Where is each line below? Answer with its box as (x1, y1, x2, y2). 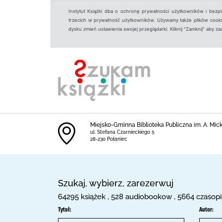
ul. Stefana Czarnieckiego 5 (90, 129, 154, 135)
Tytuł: (58, 206, 71, 213)
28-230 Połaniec (90, 136, 127, 142)
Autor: (199, 206, 214, 213)
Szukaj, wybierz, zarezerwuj (58, 178, 173, 188)
